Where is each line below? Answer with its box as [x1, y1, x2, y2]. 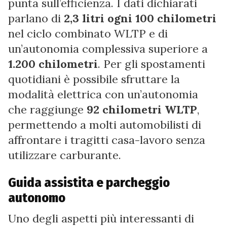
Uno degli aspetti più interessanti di [8, 211, 194, 225]
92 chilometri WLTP [87, 102, 197, 117]
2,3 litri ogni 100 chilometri [64, 11, 216, 25]
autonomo [8, 190, 65, 206]
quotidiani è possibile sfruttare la [8, 71, 180, 86]
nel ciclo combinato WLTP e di [8, 26, 168, 41]
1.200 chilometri [8, 56, 98, 71]
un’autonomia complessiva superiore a [8, 41, 208, 56]
